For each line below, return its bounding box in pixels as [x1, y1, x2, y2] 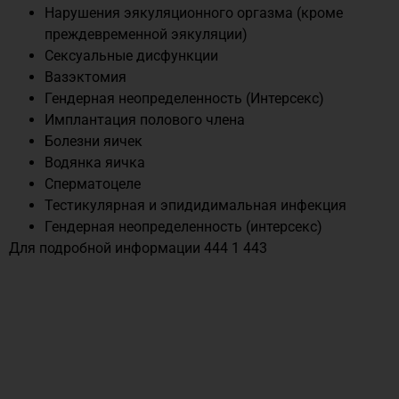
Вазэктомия [45, 68, 126, 85]
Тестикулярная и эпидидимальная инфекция [45, 196, 346, 214]
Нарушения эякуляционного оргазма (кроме [45, 4, 343, 21]
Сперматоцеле [45, 175, 141, 192]
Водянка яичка [45, 153, 145, 171]
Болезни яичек [45, 132, 142, 150]
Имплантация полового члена [45, 110, 245, 128]
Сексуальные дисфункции [45, 46, 218, 64]
